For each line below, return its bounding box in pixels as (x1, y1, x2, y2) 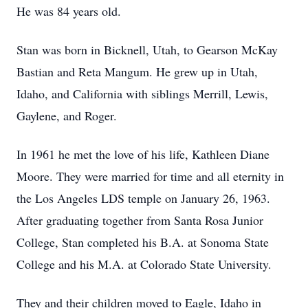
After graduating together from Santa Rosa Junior (16, 212, 263, 228)
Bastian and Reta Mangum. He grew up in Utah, (16, 63, 258, 80)
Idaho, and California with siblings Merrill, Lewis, (16, 85, 268, 102)
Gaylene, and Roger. (16, 107, 117, 124)
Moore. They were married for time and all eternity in (16, 168, 284, 184)
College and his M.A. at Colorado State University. (16, 256, 272, 272)
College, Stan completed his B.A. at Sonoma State (16, 234, 269, 250)
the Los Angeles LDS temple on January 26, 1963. (16, 190, 270, 206)
